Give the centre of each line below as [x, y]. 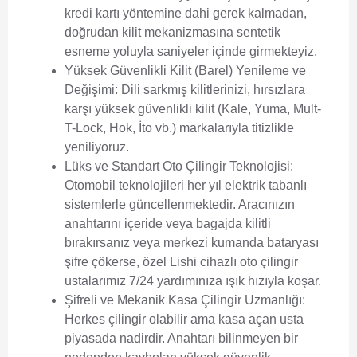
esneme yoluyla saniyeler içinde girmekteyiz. [191, 52]
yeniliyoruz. [97, 147]
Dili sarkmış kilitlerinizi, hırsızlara [212, 90]
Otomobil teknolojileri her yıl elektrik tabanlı [186, 186]
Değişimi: [91, 90]
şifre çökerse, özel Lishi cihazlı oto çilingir [181, 262]
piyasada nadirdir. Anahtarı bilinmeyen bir [181, 339]
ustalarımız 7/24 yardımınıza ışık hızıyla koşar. [193, 281]
